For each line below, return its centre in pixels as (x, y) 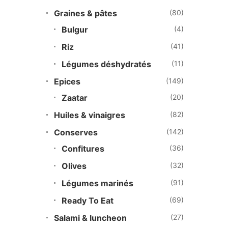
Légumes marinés (97, 183)
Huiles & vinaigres (90, 115)
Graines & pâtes (85, 13)
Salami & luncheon (90, 218)
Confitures (83, 149)
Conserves (76, 132)
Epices (67, 81)
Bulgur (75, 30)
